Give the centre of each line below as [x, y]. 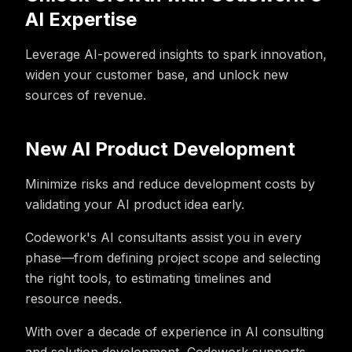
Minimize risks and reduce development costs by [170, 184]
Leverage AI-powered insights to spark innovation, [176, 54]
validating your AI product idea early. [135, 204]
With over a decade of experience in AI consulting [174, 332]
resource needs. [73, 299]
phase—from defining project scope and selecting [173, 258]
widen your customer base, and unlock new [157, 75]
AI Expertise [81, 19]
